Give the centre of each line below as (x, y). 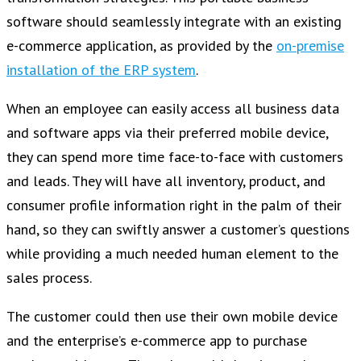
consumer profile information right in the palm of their (174, 205)
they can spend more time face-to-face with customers (175, 157)
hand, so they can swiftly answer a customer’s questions (178, 230)
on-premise (310, 46)
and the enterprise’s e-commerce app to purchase (157, 341)
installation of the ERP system (101, 70)
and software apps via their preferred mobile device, (167, 133)
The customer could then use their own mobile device (172, 317)
